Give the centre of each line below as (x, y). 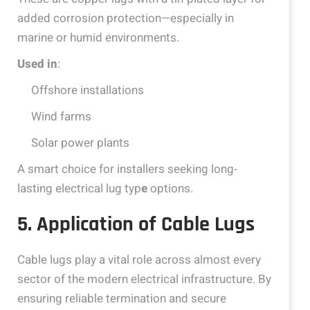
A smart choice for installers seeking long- (127, 170)
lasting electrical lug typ (79, 189)
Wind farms (61, 117)
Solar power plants (80, 143)
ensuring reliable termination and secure (122, 299)
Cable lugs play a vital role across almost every (139, 260)
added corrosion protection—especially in (126, 19)
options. (170, 189)
